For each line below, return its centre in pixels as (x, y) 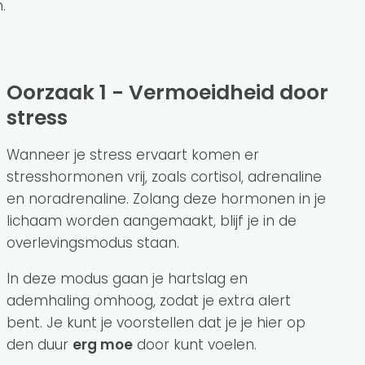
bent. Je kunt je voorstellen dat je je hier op (156, 322)
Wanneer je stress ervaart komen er (133, 154)
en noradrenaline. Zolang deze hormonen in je (166, 198)
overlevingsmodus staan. (93, 242)
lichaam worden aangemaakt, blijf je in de (152, 220)
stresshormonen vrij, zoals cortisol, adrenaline (164, 176)
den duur (40, 344)
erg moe (103, 344)
